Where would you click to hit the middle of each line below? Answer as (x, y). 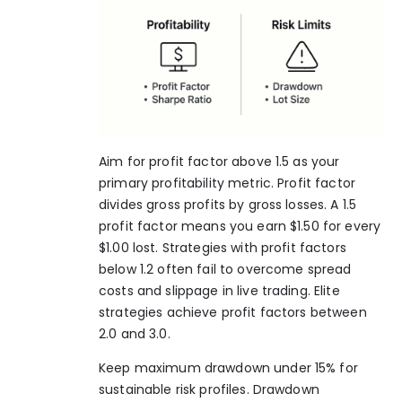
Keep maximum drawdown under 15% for (228, 368)
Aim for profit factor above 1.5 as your (219, 161)
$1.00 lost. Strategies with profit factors (223, 247)
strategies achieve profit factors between (233, 312)
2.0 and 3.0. (135, 333)
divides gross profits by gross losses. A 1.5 (228, 204)
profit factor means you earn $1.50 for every (240, 226)
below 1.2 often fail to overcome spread (225, 269)
